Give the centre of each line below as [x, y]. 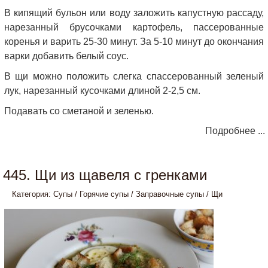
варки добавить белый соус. [66, 56]
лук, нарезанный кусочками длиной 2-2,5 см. [102, 91]
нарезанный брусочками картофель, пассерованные [134, 27]
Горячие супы [104, 194]
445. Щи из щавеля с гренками [105, 175]
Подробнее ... [235, 131]
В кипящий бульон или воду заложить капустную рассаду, [134, 13]
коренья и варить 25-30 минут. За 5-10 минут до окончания [134, 42]
